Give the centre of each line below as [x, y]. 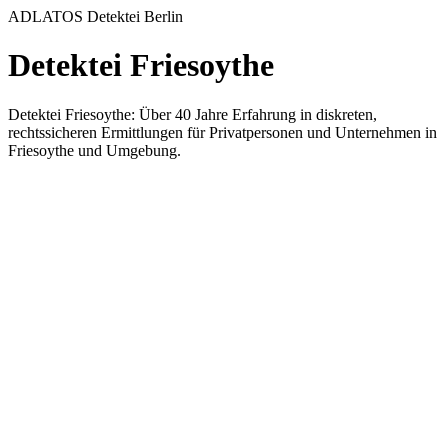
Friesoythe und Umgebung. [94, 150]
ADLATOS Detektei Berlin [95, 16]
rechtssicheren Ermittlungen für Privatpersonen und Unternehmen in [222, 132]
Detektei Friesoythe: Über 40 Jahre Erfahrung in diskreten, [192, 114]
